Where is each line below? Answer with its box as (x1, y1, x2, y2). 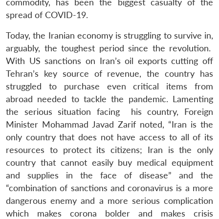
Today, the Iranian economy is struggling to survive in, (6, 30, 213, 41)
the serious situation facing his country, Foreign (6, 107, 213, 117)
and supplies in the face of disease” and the (6, 170, 213, 181)
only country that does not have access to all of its (6, 132, 213, 143)
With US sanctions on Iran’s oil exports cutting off (6, 56, 213, 66)
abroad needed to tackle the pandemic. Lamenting (6, 94, 213, 105)
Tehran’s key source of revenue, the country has (6, 68, 213, 79)
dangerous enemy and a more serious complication (6, 196, 213, 206)
